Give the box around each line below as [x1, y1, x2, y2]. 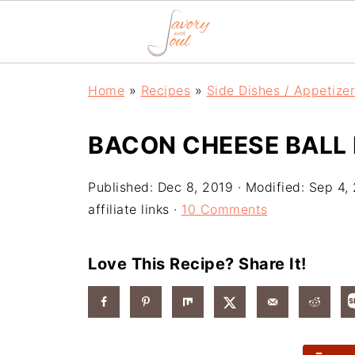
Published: [88, 179, 158, 195]
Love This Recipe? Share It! [88, 254, 307, 273]
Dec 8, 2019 [157, 179, 233, 195]
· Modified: [233, 179, 309, 195]
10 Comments [181, 201, 268, 217]
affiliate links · [88, 201, 181, 217]
